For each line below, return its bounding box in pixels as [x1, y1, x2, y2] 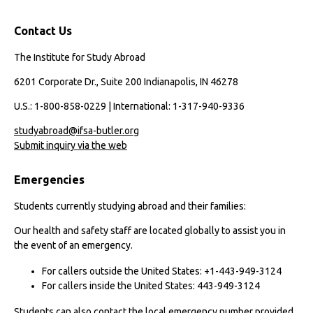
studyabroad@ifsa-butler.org [14, 125, 139, 137]
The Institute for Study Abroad [14, 51, 145, 63]
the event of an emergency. [14, 240, 133, 252]
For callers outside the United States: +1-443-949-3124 [42, 265, 282, 277]
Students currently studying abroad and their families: [14, 201, 246, 212]
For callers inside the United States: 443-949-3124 [42, 280, 260, 292]
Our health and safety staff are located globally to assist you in [14, 225, 286, 237]
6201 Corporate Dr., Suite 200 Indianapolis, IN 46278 [14, 75, 238, 87]
